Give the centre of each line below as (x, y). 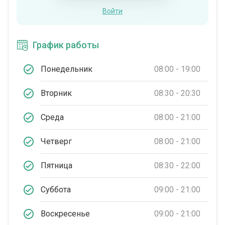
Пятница (57, 165)
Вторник (56, 93)
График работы (66, 45)
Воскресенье (65, 213)
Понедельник (67, 69)
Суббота (56, 189)
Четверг (56, 141)
